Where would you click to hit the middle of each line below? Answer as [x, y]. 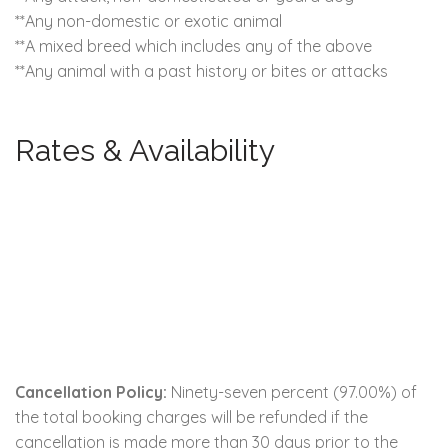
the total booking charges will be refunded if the [191, 416]
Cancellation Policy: [91, 391]
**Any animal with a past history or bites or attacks [201, 70]
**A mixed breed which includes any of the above [193, 45]
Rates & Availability [145, 150]
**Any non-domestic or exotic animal [148, 20]
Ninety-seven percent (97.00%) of [292, 391]
